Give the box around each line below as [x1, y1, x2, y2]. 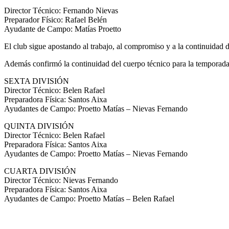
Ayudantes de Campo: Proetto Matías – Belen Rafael [4, 194, 174, 203]
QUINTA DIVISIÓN [4, 121, 74, 130]
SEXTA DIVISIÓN [4, 76, 69, 85]
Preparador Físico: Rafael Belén [4, 15, 107, 24]
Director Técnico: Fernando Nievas [4, 6, 118, 15]
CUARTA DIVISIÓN [4, 166, 76, 175]
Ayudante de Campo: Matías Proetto [4, 24, 121, 33]
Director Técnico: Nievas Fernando [4, 175, 118, 185]
